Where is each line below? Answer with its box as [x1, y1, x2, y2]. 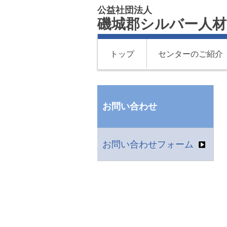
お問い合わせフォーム [102, 139, 194, 149]
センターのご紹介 [158, 50, 223, 58]
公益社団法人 [97, 5, 152, 15]
